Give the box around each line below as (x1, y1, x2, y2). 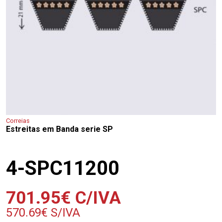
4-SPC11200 (6, 157, 119, 180)
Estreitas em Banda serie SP (6, 124, 113, 134)
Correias (6, 117, 30, 124)
